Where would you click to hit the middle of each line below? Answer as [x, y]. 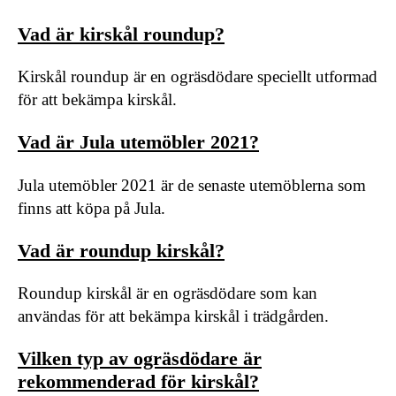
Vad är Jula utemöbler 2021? [138, 142]
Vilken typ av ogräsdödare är [140, 359]
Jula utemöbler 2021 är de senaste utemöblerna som [192, 185]
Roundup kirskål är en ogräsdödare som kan [168, 293]
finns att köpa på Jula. [91, 208]
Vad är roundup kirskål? [121, 250]
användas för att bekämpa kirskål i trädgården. [173, 316]
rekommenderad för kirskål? [138, 382]
